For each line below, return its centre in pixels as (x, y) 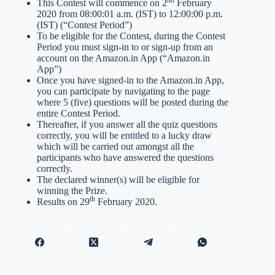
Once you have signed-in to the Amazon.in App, (130, 80)
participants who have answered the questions (125, 158)
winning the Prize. (72, 191)
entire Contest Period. (79, 114)
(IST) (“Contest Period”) (84, 25)
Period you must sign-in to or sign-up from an (125, 47)
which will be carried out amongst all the (115, 147)
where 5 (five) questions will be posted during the (133, 103)
